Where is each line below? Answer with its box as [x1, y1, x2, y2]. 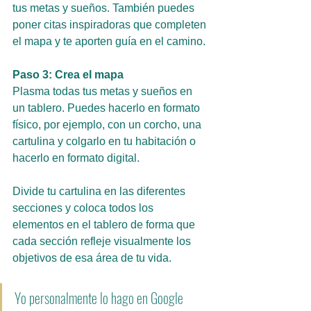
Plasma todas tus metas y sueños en [12, 85, 195, 97]
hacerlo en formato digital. [12, 152, 140, 164]
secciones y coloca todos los [12, 202, 156, 214]
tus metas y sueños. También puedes [12, 2, 197, 14]
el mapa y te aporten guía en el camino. [12, 35, 205, 47]
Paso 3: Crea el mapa [12, 69, 124, 81]
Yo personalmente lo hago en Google [15, 287, 186, 308]
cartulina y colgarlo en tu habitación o [12, 135, 199, 147]
